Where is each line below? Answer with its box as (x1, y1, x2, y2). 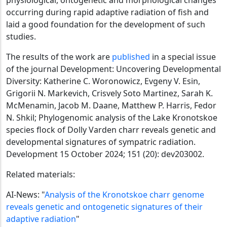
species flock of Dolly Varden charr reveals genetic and (6, 124, 216, 135)
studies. (6, 30, 36, 42)
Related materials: (6, 168, 75, 180)
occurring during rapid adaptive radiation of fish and (6, 6, 209, 18)
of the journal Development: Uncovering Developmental (6, 63, 221, 74)
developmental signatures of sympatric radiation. (6, 136, 196, 147)
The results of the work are (6, 51, 112, 62)
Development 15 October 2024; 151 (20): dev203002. (6, 148, 204, 160)
